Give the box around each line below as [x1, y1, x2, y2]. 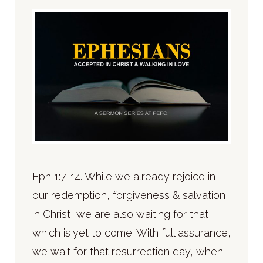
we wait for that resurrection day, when [32, 245, 223, 258]
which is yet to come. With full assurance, [32, 226, 231, 239]
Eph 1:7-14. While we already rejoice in [32, 170, 215, 183]
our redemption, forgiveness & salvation [32, 188, 225, 201]
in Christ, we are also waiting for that [32, 207, 208, 220]
